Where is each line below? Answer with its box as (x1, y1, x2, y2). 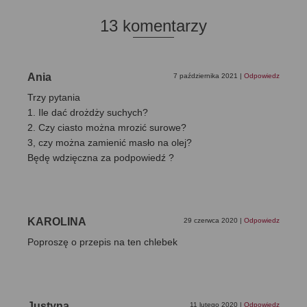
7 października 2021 (173, 72, 240, 80)
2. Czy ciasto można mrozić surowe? (27, 122, 186, 134)
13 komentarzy (100, 16, 207, 36)
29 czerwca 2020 (184, 217, 240, 225)
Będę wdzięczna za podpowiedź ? (27, 152, 174, 164)
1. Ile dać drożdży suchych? (27, 107, 148, 119)
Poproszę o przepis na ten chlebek (27, 236, 177, 248)
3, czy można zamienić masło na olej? (27, 137, 192, 149)
